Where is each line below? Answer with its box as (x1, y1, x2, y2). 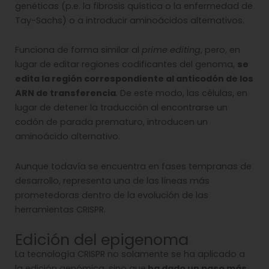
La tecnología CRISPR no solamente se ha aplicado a (15, 247, 245, 260)
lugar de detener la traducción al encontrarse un (15, 101, 228, 114)
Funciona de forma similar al (15, 44, 139, 56)
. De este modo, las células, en (116, 87, 247, 100)
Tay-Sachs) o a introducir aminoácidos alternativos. (15, 14, 244, 26)
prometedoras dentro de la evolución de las (15, 189, 208, 202)
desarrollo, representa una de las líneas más (15, 175, 210, 187)
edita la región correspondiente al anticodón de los (15, 73, 253, 85)
